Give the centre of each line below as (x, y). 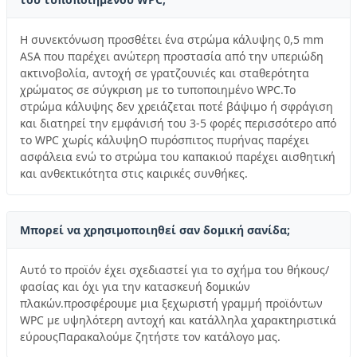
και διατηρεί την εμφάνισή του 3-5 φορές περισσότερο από (178, 123)
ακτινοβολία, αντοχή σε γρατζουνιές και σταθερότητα (165, 73)
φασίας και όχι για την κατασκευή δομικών (135, 286)
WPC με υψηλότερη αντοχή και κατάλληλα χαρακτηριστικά (178, 320)
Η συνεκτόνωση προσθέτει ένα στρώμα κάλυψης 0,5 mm (172, 39)
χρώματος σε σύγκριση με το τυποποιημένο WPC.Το (158, 89)
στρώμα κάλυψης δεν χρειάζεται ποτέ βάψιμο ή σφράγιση (177, 106)
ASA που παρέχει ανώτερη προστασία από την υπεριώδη (172, 56)
